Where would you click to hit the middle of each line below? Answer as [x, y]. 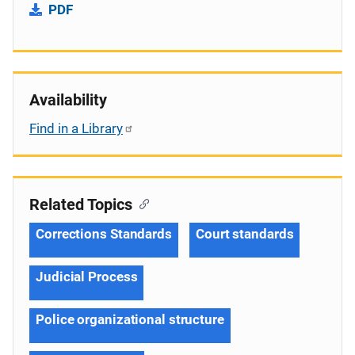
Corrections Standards [104, 233]
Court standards [244, 233]
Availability [68, 99]
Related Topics [81, 204]
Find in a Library [76, 128]
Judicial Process [87, 276]
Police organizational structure [130, 319]
